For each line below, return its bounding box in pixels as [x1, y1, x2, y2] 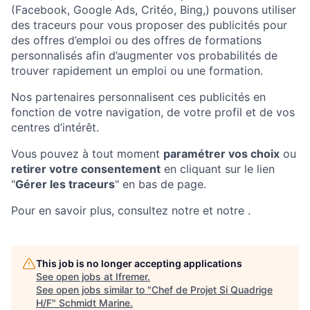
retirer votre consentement [11, 162, 161, 176]
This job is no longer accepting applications [36, 257, 242, 269]
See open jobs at [36, 271, 116, 282]
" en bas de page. [115, 177, 206, 191]
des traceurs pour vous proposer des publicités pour [11, 18, 287, 32]
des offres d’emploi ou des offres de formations [11, 33, 262, 47]
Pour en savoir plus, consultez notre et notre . [11, 203, 250, 217]
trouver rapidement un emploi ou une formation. [11, 64, 263, 77]
